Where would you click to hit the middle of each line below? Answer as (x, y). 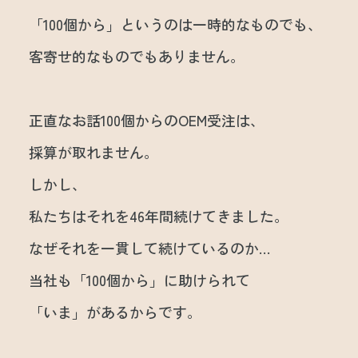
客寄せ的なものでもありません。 (136, 56)
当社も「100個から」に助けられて (139, 280)
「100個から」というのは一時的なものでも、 (175, 24)
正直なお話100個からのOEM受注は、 (146, 120)
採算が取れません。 (93, 152)
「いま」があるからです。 (115, 312)
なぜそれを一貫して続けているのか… (149, 248)
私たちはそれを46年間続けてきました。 (158, 216)
